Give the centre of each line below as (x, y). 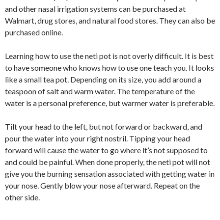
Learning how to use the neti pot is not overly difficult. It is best (109, 55)
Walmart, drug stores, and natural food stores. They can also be (110, 20)
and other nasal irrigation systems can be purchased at (95, 8)
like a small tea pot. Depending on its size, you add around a (103, 79)
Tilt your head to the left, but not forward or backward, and (104, 126)
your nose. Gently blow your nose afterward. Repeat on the (102, 185)
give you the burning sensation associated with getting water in (110, 173)
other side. (22, 197)
